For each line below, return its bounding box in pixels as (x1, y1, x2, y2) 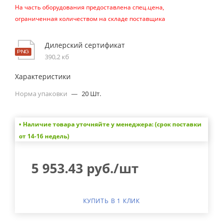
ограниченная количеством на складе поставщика (15, 14, 165, 23)
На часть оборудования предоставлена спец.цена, (15, 3, 164, 11)
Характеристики (15, 72, 71, 81)
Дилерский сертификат (45, 40, 125, 50)
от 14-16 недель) (18, 131, 69, 140)
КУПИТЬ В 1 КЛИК (83, 196, 140, 205)
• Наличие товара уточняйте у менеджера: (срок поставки (18, 119, 202, 128)
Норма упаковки (15, 89, 69, 98)
